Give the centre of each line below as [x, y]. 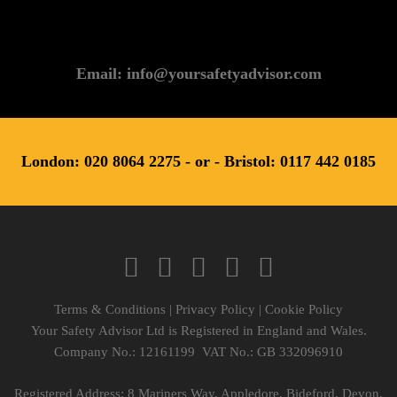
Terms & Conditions [110, 310]
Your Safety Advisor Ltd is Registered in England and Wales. [198, 331]
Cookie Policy [304, 310]
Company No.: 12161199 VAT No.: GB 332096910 [198, 352]
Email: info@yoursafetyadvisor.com [198, 74]
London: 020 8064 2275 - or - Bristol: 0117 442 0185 [198, 162]
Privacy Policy [215, 310]
